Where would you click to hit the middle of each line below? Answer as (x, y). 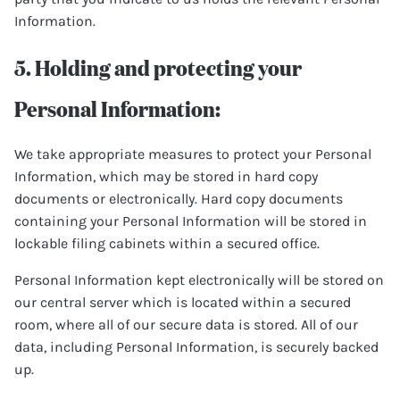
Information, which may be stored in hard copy (166, 176)
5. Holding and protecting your (158, 67)
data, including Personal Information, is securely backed (196, 347)
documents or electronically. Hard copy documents (179, 199)
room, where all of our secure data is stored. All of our (186, 325)
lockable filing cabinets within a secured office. (167, 243)
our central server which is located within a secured (183, 302)
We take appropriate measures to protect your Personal (193, 154)
